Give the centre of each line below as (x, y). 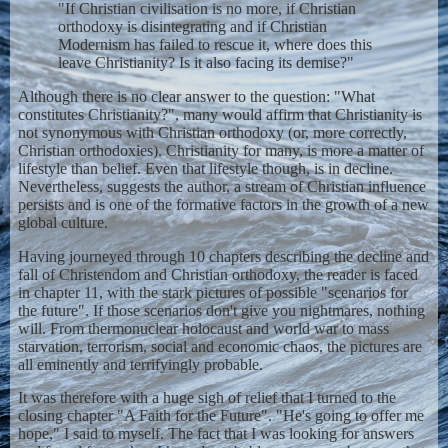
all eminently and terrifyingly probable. (140, 364)
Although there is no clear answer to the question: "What (196, 96)
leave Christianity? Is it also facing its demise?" (205, 63)
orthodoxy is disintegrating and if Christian (192, 27)
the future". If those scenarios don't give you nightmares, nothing (221, 310)
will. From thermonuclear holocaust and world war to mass (203, 328)
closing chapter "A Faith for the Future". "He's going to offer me (220, 416)
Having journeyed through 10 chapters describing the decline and (223, 256)
